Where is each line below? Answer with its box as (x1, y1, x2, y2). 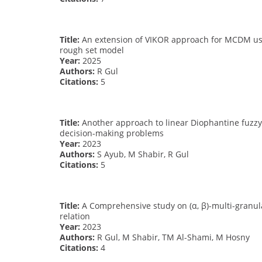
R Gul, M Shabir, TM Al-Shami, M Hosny (95, 231, 250, 243)
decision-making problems (60, 127, 164, 139)
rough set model (60, 44, 124, 56)
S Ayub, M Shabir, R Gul (95, 148, 189, 160)
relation (60, 210, 90, 222)
